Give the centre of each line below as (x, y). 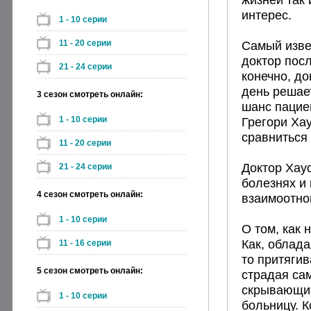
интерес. (267, 15)
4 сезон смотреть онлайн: (90, 194)
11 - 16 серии (85, 243)
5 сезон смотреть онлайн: (90, 271)
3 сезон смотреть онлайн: (90, 94)
